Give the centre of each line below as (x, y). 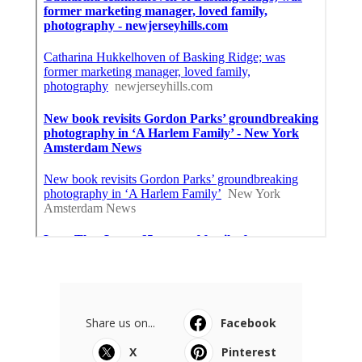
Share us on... (120, 322)
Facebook (248, 322)
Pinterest (249, 351)
